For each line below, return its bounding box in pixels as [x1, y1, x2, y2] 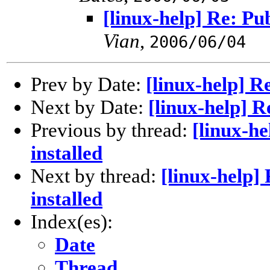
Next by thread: [31, 165, 161, 187]
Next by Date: [31, 96, 148, 119]
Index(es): [31, 210, 113, 233]
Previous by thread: [31, 119, 192, 142]
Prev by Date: [31, 73, 146, 96]
